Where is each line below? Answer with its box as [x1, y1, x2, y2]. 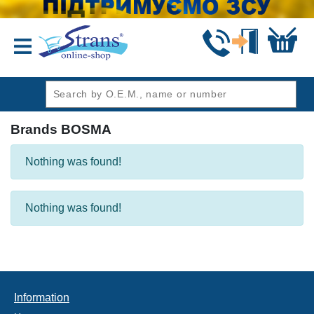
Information [14, 292, 69, 303]
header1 [8, 67, 46, 78]
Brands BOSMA [11, 122, 111, 137]
